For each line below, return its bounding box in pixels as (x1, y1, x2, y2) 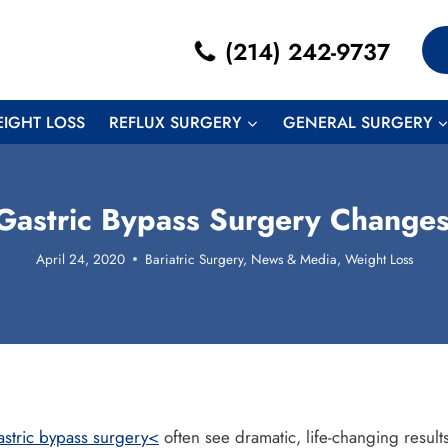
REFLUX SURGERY (109, 110, 243, 134)
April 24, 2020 (35, 248, 125, 269)
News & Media (250, 248, 337, 269)
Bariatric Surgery (144, 248, 243, 269)
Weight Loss (344, 248, 413, 269)
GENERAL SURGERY (282, 110, 433, 134)
